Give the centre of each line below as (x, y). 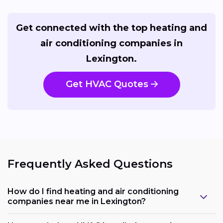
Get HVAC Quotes (107, 84)
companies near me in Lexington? (77, 201)
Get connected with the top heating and (111, 28)
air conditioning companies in (111, 43)
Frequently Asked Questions (90, 164)
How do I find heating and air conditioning (93, 191)
